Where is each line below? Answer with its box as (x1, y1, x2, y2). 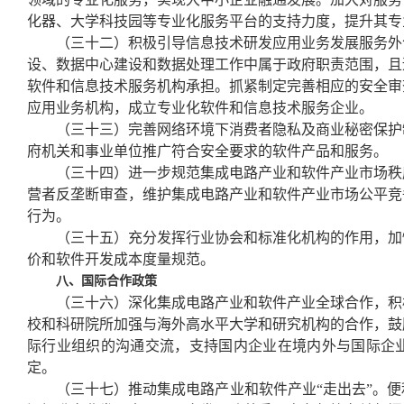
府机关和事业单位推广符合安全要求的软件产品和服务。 (27, 143, 388, 159)
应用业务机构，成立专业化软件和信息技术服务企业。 (27, 100, 373, 115)
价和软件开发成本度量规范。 (27, 252, 215, 267)
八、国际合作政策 (56, 274, 157, 288)
